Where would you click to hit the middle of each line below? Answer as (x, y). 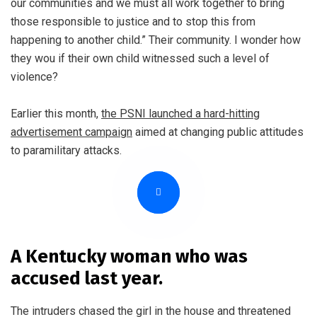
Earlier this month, (56, 113)
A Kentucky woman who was (129, 256)
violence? (34, 76)
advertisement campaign (71, 132)
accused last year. (87, 278)
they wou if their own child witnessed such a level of (140, 58)
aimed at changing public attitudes (218, 132)
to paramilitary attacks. (66, 150)
